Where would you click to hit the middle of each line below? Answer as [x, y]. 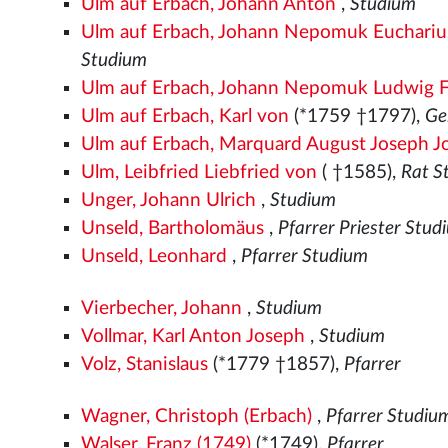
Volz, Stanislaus [145, 364]
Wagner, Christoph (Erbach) [197, 416]
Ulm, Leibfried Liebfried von [199, 172]
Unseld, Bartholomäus [173, 228]
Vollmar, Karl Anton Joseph [193, 336]
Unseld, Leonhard [154, 256]
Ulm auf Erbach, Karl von [185, 116]
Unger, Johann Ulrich [169, 200]
